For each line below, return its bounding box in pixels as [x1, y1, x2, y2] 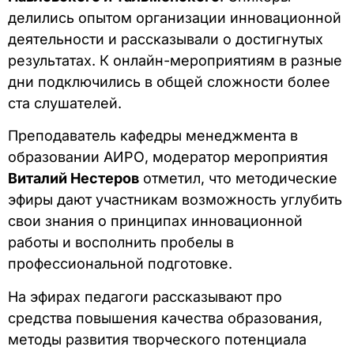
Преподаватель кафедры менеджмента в [8, 127, 298, 145]
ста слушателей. [8, 94, 122, 111]
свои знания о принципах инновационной [8, 213, 303, 230]
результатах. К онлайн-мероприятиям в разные [8, 51, 342, 69]
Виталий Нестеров [8, 170, 139, 187]
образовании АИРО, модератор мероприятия [8, 149, 328, 166]
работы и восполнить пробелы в [8, 234, 234, 251]
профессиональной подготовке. [8, 255, 232, 273]
